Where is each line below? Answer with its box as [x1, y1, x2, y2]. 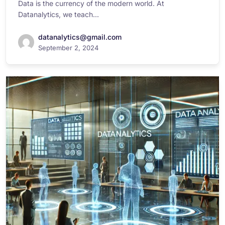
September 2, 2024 [38, 44, 98, 52]
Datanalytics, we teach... [18, 10, 99, 19]
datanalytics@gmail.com [38, 33, 122, 41]
